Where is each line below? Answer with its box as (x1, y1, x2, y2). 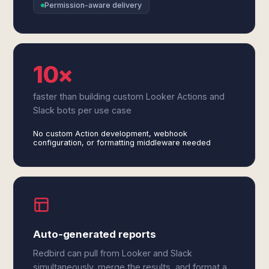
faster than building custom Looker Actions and (33, 91, 225, 101)
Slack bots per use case (33, 105, 132, 115)
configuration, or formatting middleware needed (33, 138, 211, 147)
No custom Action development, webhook (33, 129, 188, 138)
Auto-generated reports (33, 228, 156, 240)
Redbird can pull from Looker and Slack (33, 248, 193, 258)
